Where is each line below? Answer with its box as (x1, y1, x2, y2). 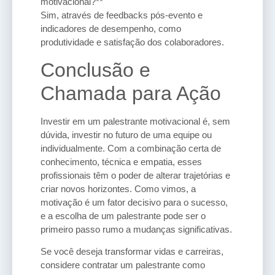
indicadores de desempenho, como (41, 23, 181, 34)
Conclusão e (41, 58, 150, 81)
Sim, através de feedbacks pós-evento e (41, 10, 203, 21)
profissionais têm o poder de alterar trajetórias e (41, 169, 230, 180)
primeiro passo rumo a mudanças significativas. (41, 223, 232, 234)
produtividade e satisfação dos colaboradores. (41, 37, 224, 48)
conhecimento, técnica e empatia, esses (41, 156, 202, 167)
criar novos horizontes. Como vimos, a (41, 183, 196, 194)
